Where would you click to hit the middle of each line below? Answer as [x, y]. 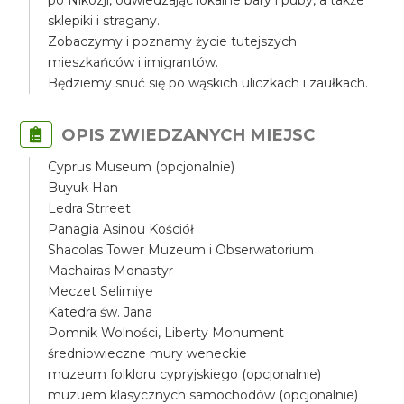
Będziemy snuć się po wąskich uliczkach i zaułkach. [208, 83]
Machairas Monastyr [111, 271]
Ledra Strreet [90, 208]
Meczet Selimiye [101, 291]
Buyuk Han [83, 188]
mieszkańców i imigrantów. [133, 62]
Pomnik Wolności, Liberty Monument [166, 333]
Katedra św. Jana [101, 312]
